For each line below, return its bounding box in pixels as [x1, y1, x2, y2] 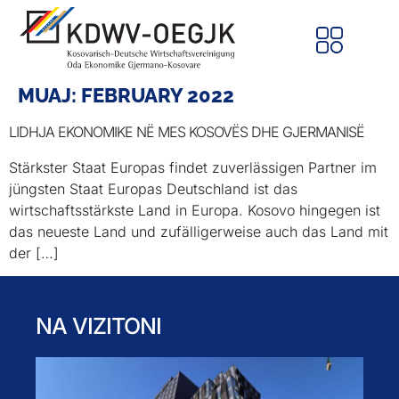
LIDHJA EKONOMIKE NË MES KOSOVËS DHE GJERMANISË [9, 123, 364, 141]
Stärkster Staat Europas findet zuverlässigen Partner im [9, 159, 377, 176]
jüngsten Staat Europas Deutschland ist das [9, 180, 297, 198]
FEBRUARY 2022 [81, 84, 234, 107]
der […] [9, 244, 59, 262]
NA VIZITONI [36, 312, 162, 339]
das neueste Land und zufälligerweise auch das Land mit [9, 223, 388, 240]
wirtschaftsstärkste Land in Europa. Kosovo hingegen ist [9, 201, 380, 219]
